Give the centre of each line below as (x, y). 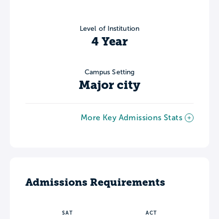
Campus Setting (109, 72)
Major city (109, 85)
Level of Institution (109, 29)
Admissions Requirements (95, 182)
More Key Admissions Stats (131, 118)
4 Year (109, 42)
